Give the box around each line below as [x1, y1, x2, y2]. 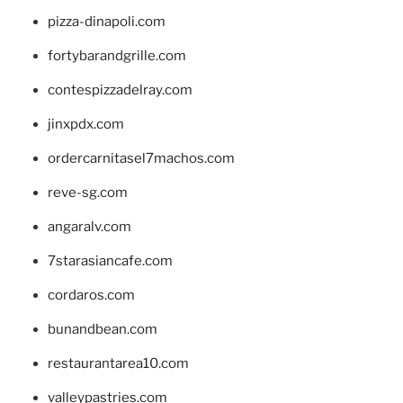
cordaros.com [47, 287, 135, 304]
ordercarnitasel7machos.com [47, 150, 235, 167]
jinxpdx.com [47, 116, 124, 133]
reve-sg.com [47, 184, 128, 201]
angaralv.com [47, 219, 131, 236]
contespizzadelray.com [47, 82, 193, 99]
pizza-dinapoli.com [47, 13, 166, 31]
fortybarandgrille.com [47, 48, 186, 65]
